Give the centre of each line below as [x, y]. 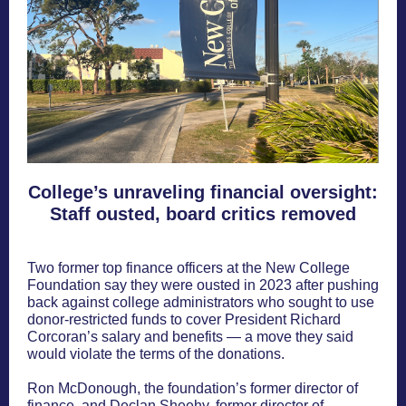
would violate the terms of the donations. [156, 354]
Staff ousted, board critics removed [203, 214]
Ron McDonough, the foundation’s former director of [193, 388]
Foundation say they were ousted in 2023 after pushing [203, 285]
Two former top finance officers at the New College [188, 268]
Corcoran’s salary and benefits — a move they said [190, 337]
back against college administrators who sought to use [201, 302]
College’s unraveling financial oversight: [203, 192]
